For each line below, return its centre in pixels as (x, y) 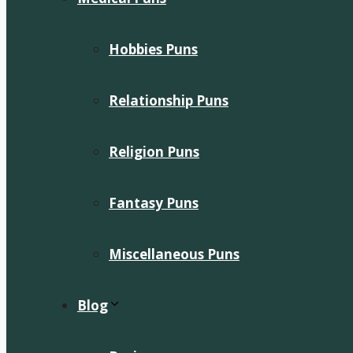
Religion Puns (154, 152)
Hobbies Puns (153, 49)
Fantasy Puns (154, 203)
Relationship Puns (169, 100)
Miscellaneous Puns (174, 254)
